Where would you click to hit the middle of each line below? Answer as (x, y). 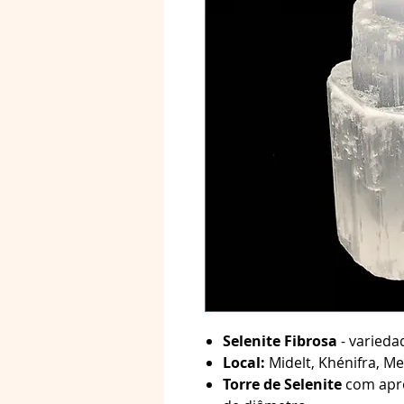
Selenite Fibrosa (280, 341)
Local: (244, 363)
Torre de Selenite (284, 384)
